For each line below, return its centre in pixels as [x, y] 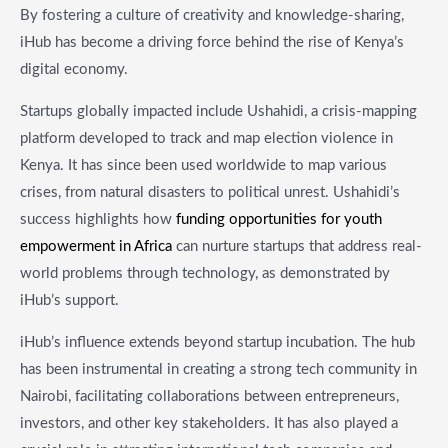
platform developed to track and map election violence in [206, 138]
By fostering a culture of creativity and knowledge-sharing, [212, 15]
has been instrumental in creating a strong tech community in [218, 369]
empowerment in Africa [96, 246]
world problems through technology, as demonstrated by [205, 273]
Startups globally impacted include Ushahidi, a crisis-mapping [218, 111]
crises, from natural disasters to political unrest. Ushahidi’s [210, 192]
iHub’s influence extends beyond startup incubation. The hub [217, 342]
